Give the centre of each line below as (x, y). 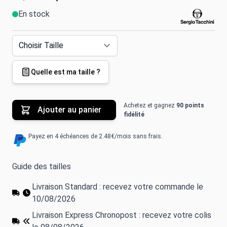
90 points (190, 105)
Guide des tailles (42, 166)
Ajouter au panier (69, 109)
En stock (34, 14)
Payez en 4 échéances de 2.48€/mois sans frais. (96, 136)
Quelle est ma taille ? (66, 72)
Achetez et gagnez (150, 105)
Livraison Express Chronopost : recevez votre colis (122, 215)
